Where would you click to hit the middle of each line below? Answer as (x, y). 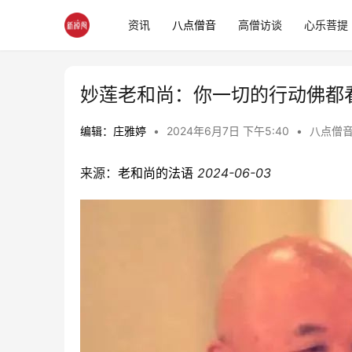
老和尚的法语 (156, 173)
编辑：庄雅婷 (113, 131)
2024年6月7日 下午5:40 (229, 131)
